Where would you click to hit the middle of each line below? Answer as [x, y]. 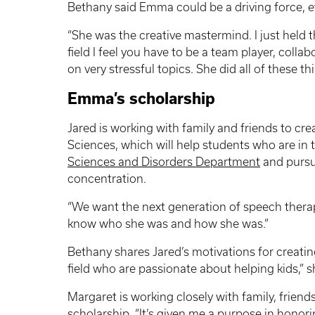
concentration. [107, 178]
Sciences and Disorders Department [164, 161]
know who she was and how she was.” [168, 223]
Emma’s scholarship [141, 99]
